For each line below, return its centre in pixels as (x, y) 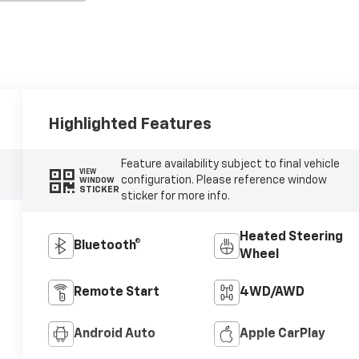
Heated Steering (291, 238)
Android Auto (115, 335)
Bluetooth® (108, 246)
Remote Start (117, 293)
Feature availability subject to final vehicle (230, 165)
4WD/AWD (272, 293)
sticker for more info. (175, 197)
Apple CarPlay (282, 335)
